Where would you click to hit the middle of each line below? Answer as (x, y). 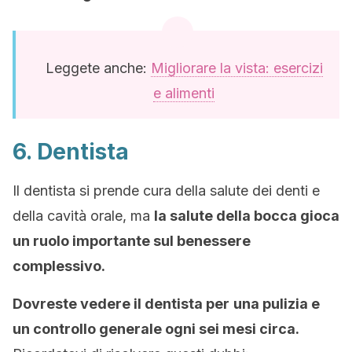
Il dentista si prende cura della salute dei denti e (166, 191)
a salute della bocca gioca (249, 216)
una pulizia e (277, 304)
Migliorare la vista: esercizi (236, 68)
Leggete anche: (98, 68)
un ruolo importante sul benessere (132, 241)
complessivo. (59, 266)
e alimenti (184, 93)
